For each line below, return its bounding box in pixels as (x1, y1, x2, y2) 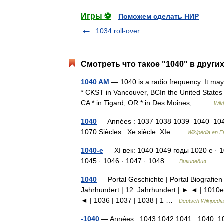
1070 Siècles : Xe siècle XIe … (81, 128, 187, 136)
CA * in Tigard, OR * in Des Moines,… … (81, 99, 214, 107)
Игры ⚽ (81, 12, 111, 20)
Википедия (179, 158, 206, 164)
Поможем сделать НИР (118, 12, 199, 20)
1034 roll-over (96, 27, 140, 35)
